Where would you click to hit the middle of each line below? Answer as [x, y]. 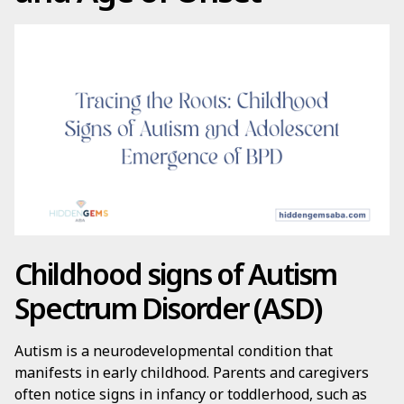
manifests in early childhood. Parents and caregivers [192, 372]
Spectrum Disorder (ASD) [168, 308]
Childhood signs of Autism [175, 274]
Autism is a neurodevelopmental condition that [174, 351]
